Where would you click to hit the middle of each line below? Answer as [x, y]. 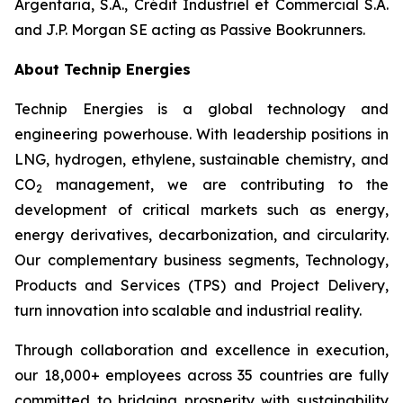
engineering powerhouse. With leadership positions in [201, 134]
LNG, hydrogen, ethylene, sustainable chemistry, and [201, 159]
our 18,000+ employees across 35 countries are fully [201, 375]
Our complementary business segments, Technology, [201, 260]
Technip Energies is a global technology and [201, 109]
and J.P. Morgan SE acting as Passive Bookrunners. [190, 30]
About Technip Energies [103, 69]
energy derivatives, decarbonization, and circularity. [201, 235]
